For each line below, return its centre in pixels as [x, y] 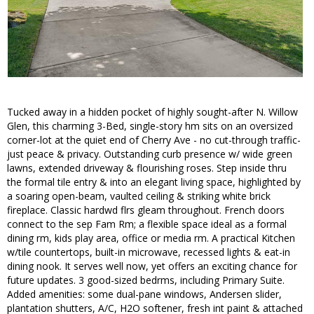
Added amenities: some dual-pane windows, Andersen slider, [144, 294]
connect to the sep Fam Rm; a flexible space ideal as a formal [147, 224]
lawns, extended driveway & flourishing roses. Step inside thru [147, 168]
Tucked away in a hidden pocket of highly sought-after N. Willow [152, 112]
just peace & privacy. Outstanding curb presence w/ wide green [150, 154]
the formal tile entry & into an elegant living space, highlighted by [154, 182]
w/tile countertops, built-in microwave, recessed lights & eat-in [149, 252]
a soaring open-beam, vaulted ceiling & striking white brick [139, 196]
